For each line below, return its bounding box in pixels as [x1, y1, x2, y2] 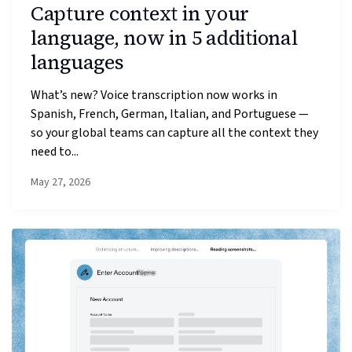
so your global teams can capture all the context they [31, 123, 318, 141]
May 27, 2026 [31, 174, 90, 191]
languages [31, 48, 124, 75]
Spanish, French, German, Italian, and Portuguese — [31, 104, 309, 123]
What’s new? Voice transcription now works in [31, 86, 277, 104]
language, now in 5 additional [31, 24, 298, 51]
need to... [31, 142, 79, 160]
